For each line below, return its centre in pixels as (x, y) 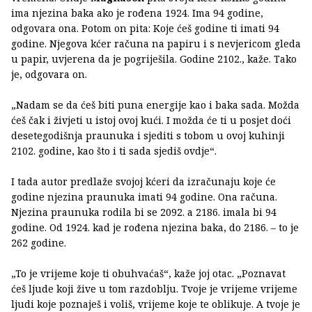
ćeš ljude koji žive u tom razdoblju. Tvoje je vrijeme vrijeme (154, 289)
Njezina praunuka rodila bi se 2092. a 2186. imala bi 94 (144, 212)
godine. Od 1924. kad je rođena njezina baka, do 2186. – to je (155, 228)
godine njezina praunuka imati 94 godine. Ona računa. (144, 197)
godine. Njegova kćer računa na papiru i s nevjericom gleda (156, 44)
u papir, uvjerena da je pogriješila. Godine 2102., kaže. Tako (154, 59)
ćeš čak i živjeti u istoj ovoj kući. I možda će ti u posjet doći (151, 120)
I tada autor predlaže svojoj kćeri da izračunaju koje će (143, 182)
